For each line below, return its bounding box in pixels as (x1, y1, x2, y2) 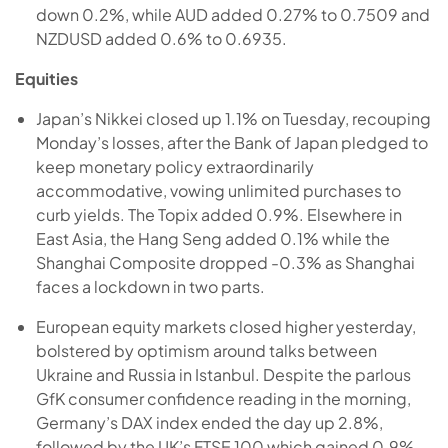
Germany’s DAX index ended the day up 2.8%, (35, 411, 383, 433)
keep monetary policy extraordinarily (35, 155, 314, 177)
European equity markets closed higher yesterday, (35, 315, 416, 337)
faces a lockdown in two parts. (35, 275, 265, 297)
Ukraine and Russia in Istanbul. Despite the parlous (35, 363, 411, 385)
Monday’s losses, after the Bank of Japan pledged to (35, 131, 428, 153)
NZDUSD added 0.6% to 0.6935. (35, 27, 287, 49)
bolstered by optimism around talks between (35, 339, 377, 361)
